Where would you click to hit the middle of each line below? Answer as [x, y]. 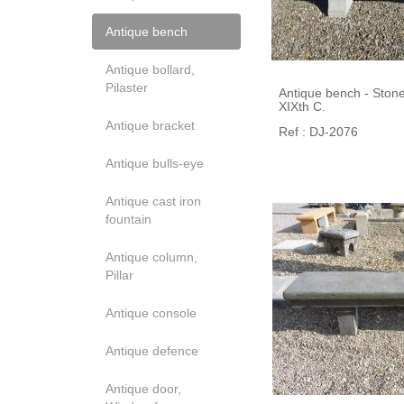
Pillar [119, 275]
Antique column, [151, 257]
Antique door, [143, 389]
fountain [129, 219]
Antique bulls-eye [155, 163]
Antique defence [152, 351]
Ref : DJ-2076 [318, 132]
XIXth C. [302, 106]
